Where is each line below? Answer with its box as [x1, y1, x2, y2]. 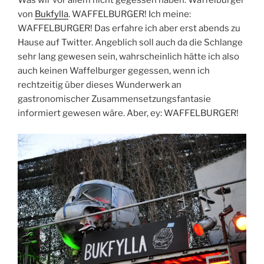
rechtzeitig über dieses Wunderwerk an [18, 80, 181, 91]
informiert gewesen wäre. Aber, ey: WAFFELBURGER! [18, 108, 239, 119]
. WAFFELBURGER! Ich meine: [68, 9, 191, 20]
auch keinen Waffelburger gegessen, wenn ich [18, 65, 210, 77]
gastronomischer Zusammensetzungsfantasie [18, 94, 211, 105]
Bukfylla [35, 9, 68, 20]
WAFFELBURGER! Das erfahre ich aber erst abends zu [18, 23, 240, 34]
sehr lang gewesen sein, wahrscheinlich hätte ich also [18, 51, 239, 62]
